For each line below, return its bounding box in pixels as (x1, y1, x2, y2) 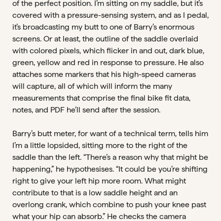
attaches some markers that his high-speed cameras (12, 70, 196, 79)
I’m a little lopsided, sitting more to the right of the (12, 141, 187, 150)
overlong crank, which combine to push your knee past (12, 200, 206, 209)
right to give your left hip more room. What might (12, 176, 186, 185)
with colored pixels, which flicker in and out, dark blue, (12, 46, 204, 55)
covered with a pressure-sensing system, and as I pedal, (12, 10, 209, 20)
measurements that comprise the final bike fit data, (12, 93, 190, 103)
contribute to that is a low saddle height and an (12, 188, 178, 197)
